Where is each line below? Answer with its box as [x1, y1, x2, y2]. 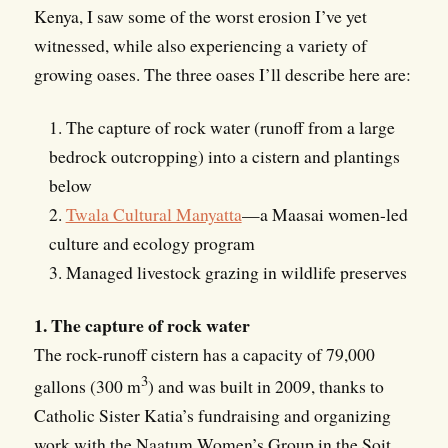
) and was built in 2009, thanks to [147, 373, 384, 398]
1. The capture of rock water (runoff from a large [48, 114, 395, 139]
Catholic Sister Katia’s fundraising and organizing [33, 402, 391, 427]
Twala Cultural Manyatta [65, 201, 242, 226]
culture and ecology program [48, 230, 255, 255]
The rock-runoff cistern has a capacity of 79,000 [33, 341, 375, 366]
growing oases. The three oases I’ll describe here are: [33, 61, 411, 86]
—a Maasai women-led [241, 201, 408, 226]
